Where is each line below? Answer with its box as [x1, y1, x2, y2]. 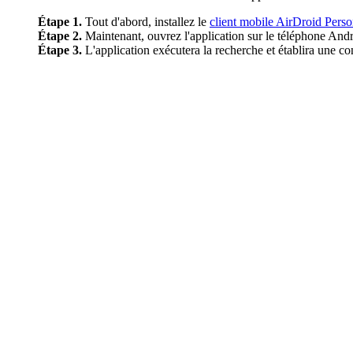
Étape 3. [38, 43, 82, 57]
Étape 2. [38, 28, 82, 43]
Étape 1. [38, 14, 82, 28]
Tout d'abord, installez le [82, 14, 210, 28]
